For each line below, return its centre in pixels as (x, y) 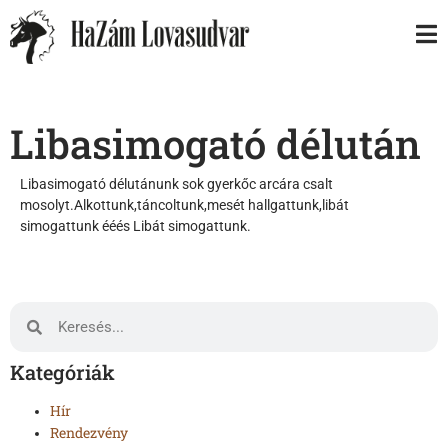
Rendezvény (89, 433)
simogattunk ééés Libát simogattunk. (135, 225)
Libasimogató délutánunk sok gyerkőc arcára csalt (176, 183)
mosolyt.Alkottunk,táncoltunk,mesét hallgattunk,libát (184, 204)
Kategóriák (62, 372)
